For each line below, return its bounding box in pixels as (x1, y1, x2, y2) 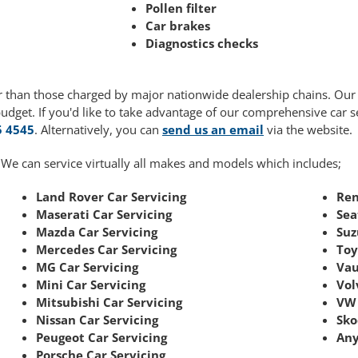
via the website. (264, 121, 352, 138)
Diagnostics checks (145, 35, 258, 52)
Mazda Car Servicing (36, 224, 158, 241)
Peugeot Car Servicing (36, 329, 168, 346)
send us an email (162, 121, 264, 138)
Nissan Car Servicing (36, 312, 159, 328)
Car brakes (145, 18, 210, 34)
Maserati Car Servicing (36, 206, 173, 223)
